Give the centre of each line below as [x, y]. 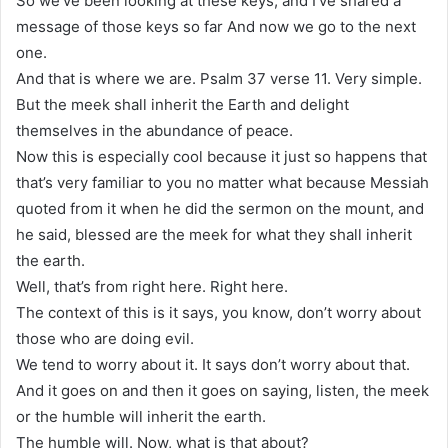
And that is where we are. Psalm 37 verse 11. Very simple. [219, 78]
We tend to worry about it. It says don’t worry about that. [213, 364]
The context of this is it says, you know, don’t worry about [218, 312]
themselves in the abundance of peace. [154, 130]
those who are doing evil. [105, 338]
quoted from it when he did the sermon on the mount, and [220, 208]
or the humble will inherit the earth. [141, 416]
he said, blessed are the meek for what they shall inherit [214, 234]
